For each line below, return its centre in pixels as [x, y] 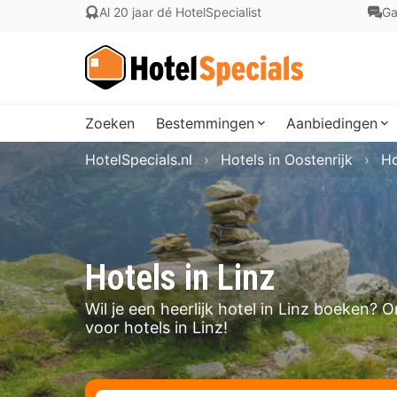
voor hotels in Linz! [156, 327]
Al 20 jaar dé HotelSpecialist [180, 12]
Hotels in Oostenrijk [287, 160]
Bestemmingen [205, 123]
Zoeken [110, 123]
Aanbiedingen [332, 123]
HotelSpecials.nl [139, 160]
